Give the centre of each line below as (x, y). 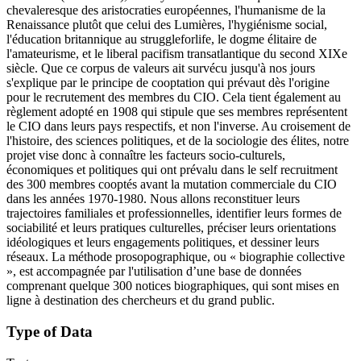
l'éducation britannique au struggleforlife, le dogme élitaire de (162, 39)
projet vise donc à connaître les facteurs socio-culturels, (146, 156)
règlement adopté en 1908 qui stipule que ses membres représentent (177, 112)
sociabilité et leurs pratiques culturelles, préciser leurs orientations (171, 228)
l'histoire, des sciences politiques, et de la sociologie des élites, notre (178, 141)
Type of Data (50, 331)
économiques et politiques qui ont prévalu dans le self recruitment (172, 170)
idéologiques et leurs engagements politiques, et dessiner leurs (163, 243)
